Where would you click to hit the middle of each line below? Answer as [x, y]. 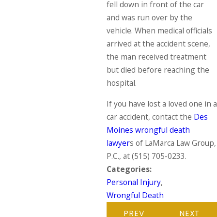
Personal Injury [133, 182]
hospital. [122, 83]
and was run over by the [149, 18]
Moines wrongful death [148, 130]
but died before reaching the [158, 70]
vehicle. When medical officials [159, 31]
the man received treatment [156, 57]
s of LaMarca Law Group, [173, 143]
